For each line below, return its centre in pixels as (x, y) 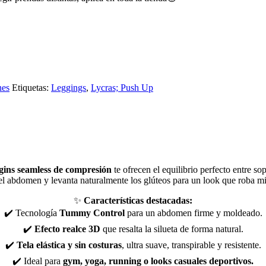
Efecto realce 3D (67, 229)
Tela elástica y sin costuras (69, 245)
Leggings (69, 87)
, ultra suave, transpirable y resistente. (191, 245)
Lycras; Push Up (122, 87)
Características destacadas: (138, 200)
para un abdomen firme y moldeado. (193, 213)
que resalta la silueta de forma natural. (172, 229)
